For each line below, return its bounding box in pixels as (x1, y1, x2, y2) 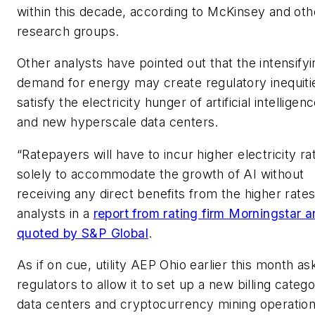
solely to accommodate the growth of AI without (17, 166, 304, 181)
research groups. (17, 23, 120, 39)
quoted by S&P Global (17, 225, 148, 240)
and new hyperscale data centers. (17, 115, 219, 130)
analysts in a (17, 205, 94, 221)
